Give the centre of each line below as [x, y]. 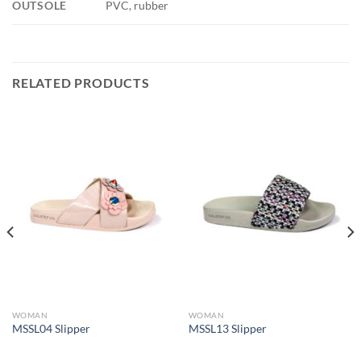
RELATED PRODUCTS [81, 83]
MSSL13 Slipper [227, 328]
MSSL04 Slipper [51, 328]
